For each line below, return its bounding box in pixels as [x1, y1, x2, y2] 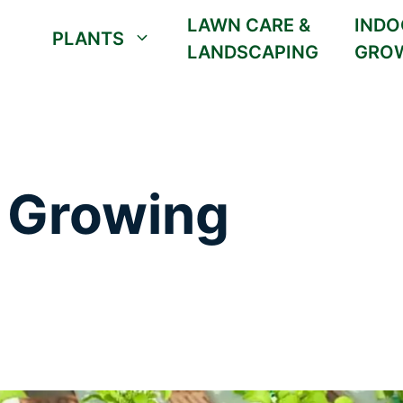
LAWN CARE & [187, 13, 310, 36]
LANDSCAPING [187, 40, 318, 63]
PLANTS [52, 27, 124, 49]
